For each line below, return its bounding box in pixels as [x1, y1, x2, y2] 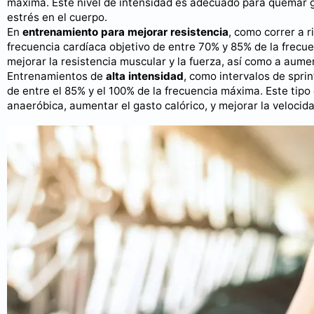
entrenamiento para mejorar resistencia [22, 25, 228, 39]
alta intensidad [106, 69, 184, 83]
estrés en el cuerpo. [7, 11, 107, 25]
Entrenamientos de [7, 69, 106, 83]
